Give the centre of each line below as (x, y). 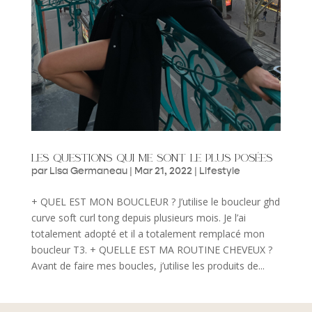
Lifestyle (219, 171)
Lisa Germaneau (88, 171)
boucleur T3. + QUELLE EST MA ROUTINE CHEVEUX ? (151, 249)
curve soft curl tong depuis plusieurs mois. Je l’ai (138, 217)
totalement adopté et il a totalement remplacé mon (148, 233)
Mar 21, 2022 (163, 171)
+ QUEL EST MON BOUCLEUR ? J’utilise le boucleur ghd (155, 201)
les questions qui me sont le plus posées (151, 157)
